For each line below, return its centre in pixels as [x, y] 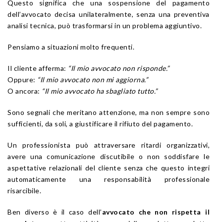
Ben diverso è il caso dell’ [55, 212]
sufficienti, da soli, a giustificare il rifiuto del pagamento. [100, 123]
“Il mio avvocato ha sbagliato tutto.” [100, 91]
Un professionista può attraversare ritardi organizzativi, [109, 145]
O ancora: [25, 91]
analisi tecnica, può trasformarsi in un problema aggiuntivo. [105, 25]
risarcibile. [24, 190]
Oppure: [22, 79]
